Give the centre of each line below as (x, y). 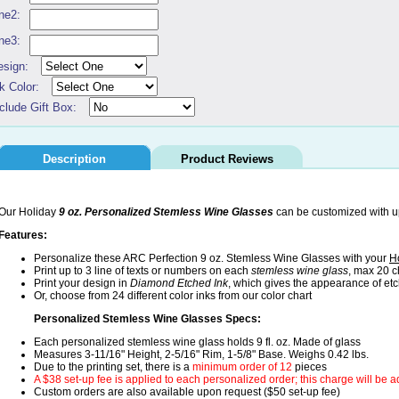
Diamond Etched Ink (179, 284)
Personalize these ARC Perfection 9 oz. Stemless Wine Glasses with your (212, 259)
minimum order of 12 (242, 367)
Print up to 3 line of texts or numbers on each (142, 271)
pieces (309, 367)
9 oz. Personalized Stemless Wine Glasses (166, 212)
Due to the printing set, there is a (113, 367)
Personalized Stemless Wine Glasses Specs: (147, 319)
